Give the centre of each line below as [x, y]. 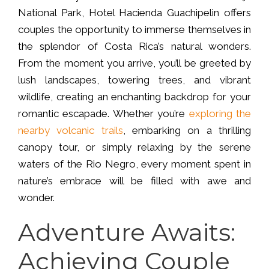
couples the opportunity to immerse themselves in [134, 30]
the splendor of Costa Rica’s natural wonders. [134, 47]
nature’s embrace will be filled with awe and [134, 181]
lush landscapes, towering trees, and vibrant [134, 80]
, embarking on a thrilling [187, 131]
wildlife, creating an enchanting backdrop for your [134, 97]
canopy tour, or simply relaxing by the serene [134, 147]
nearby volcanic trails [71, 131]
